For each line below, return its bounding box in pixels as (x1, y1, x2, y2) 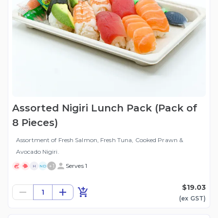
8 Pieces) (12, 117, 58, 129)
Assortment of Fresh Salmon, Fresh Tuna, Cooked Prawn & (16, 136, 183, 144)
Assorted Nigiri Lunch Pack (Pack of (12, 102, 197, 114)
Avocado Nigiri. (16, 148, 59, 156)
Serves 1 (66, 162, 87, 170)
